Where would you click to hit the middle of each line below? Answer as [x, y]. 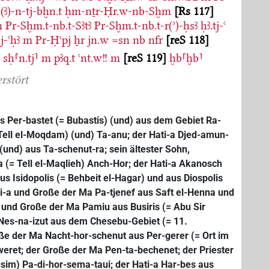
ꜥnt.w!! [93, 58]
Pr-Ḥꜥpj [53, 40]
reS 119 [145, 58]
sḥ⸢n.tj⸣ [21, 58]
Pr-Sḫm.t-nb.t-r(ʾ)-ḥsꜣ [146, 25]
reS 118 [188, 40]
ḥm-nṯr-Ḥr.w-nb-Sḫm [118, 11]
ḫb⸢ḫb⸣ [186, 58]
